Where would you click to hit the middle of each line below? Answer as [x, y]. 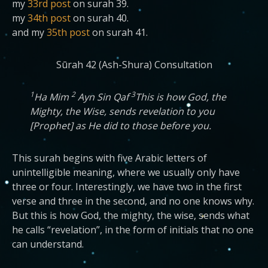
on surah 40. [100, 18]
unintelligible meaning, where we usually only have [126, 172]
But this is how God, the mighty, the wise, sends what [131, 215]
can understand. [48, 244]
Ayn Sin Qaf [103, 97]
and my [29, 32]
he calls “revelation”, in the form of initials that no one [133, 230]
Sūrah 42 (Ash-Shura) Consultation [134, 65]
